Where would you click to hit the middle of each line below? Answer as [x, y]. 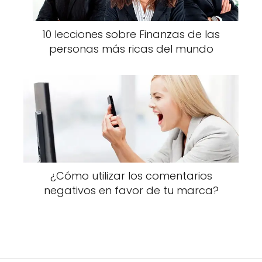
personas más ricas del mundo [131, 49]
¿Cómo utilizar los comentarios [131, 176]
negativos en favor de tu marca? [131, 190]
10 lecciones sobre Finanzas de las [131, 34]
